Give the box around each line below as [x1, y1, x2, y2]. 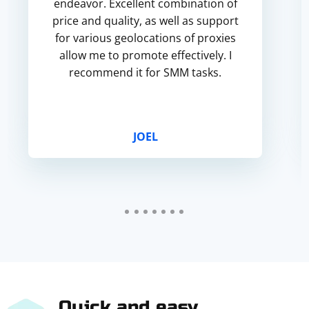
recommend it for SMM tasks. [69, 65, 222, 80]
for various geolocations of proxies [54, 30, 236, 46]
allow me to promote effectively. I [59, 48, 232, 63]
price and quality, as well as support [52, 13, 239, 28]
